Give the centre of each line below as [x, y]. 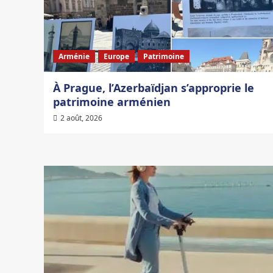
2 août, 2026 [81, 118]
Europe [116, 57]
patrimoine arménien [112, 102]
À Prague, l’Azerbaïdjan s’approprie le [154, 88]
